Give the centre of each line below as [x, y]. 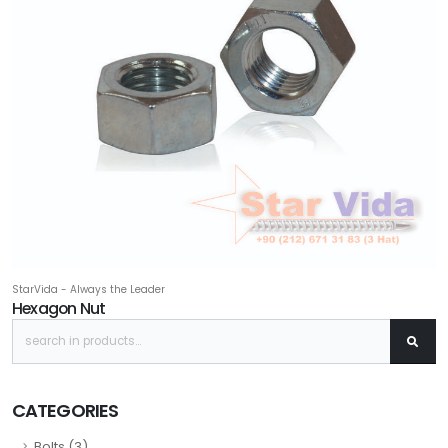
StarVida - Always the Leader [88, 290]
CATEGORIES [65, 411]
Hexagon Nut [59, 309]
